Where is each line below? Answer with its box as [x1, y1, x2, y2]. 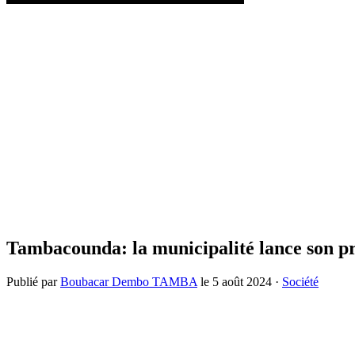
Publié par [6, 275, 60, 289]
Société [282, 275, 319, 289]
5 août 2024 [212, 275, 272, 289]
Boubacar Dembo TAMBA [60, 275, 197, 289]
